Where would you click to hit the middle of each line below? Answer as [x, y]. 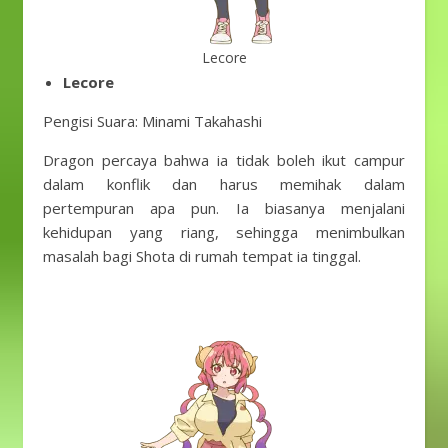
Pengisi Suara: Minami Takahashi [152, 121]
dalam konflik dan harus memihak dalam [224, 184]
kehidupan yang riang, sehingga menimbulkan [224, 232]
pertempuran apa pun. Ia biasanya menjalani [224, 208]
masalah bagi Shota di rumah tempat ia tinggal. [202, 256]
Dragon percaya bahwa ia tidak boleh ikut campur [224, 160]
